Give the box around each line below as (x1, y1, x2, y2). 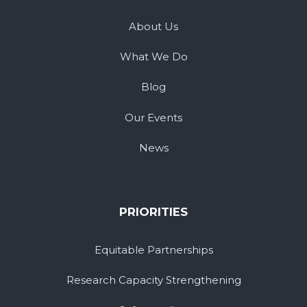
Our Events (125, 110, 182, 124)
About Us (129, 19, 178, 33)
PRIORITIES (119, 205, 188, 219)
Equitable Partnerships (94, 243, 213, 256)
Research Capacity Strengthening (66, 273, 241, 287)
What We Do (119, 50, 188, 64)
